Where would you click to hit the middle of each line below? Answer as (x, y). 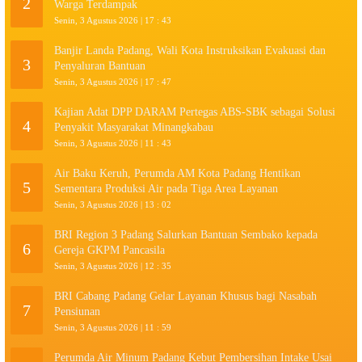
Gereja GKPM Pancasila (109, 250)
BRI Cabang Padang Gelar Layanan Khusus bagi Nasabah (185, 296)
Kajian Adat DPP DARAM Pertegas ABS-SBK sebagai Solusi (195, 112)
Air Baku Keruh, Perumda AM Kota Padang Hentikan (177, 173)
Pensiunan (77, 311)
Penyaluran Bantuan (100, 65)
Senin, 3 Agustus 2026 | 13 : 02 (113, 204)
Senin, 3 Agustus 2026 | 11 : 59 (113, 327)
